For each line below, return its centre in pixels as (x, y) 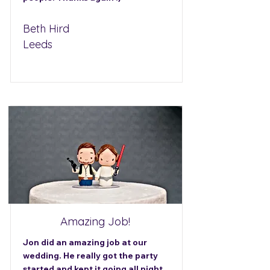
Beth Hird (46, 29)
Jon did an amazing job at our (85, 242)
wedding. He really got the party (90, 256)
